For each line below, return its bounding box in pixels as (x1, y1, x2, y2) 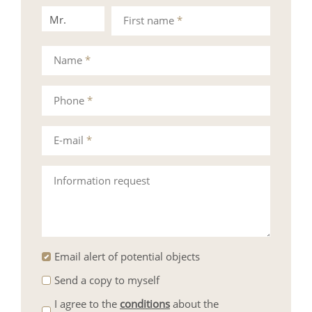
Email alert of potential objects (54, 249, 200, 264)
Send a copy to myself (54, 273, 159, 288)
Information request (54, 173, 150, 187)
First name (123, 13, 177, 28)
